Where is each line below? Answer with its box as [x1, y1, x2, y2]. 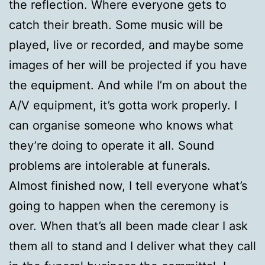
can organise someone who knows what [9, 118, 233, 132]
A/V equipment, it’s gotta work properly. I [9, 98, 237, 112]
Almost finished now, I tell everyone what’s [9, 178, 247, 193]
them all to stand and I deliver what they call [9, 238, 256, 253]
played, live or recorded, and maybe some [9, 37, 244, 52]
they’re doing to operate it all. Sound [9, 138, 214, 153]
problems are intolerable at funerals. [9, 158, 211, 173]
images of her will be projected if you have [9, 57, 247, 72]
